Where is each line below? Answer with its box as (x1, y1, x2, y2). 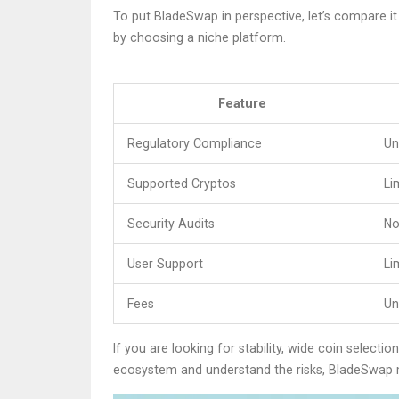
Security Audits (127, 216, 215, 232)
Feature (217, 96, 266, 111)
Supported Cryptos (127, 176, 236, 191)
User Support (127, 256, 203, 272)
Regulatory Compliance (127, 136, 262, 151)
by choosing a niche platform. (113, 30, 286, 45)
